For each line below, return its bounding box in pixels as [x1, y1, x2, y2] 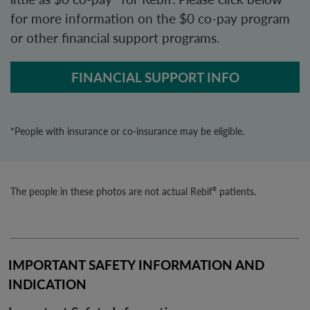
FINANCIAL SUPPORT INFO [71, 68, 239, 87]
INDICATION [8, 275, 86, 294]
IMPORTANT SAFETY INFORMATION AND [8, 255, 268, 275]
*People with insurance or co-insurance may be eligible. [10, 124, 244, 138]
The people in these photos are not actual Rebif [10, 184, 212, 199]
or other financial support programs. [10, 28, 219, 48]
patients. [217, 184, 256, 199]
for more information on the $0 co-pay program [10, 9, 290, 28]
